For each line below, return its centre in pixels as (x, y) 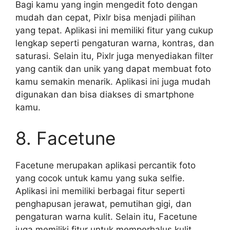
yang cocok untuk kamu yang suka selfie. (100, 178)
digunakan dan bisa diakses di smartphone (105, 94)
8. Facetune (65, 138)
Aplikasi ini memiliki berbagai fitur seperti (100, 191)
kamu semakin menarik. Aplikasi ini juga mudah (113, 82)
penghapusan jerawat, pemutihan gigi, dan (103, 204)
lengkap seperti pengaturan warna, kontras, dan (115, 43)
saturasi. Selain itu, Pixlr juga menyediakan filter (114, 56)
